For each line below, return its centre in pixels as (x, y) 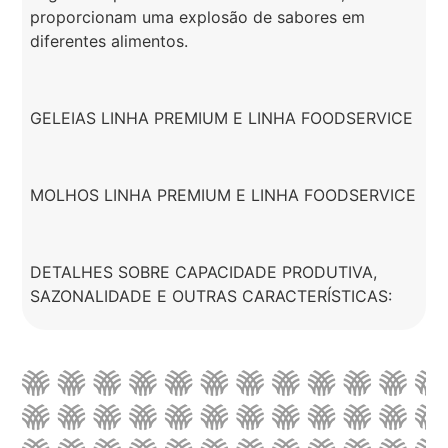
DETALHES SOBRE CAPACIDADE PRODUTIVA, (204, 271)
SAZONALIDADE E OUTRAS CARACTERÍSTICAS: (211, 295)
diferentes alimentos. (109, 41)
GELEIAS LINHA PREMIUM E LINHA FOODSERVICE (222, 118)
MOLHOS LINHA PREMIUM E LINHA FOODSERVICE (223, 194)
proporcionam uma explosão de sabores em (198, 17)
